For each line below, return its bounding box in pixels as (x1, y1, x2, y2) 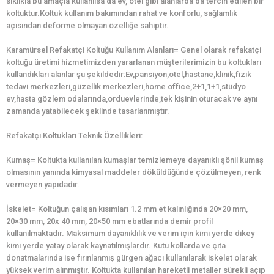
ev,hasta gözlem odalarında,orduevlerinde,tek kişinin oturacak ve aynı (6, 94, 257, 104)
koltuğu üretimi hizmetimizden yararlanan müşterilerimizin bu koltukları (6, 57, 261, 67)
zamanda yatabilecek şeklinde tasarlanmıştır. (6, 106, 169, 116)
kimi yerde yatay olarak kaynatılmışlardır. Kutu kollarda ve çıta (6, 241, 226, 251)
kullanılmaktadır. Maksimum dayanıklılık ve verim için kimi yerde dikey (6, 229, 254, 239)
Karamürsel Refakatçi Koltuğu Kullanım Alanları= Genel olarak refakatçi (6, 45, 261, 55)
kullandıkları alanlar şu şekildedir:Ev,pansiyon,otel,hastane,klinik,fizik (6, 70, 251, 80)
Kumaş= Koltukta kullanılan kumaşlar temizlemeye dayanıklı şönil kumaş (6, 155, 264, 165)
